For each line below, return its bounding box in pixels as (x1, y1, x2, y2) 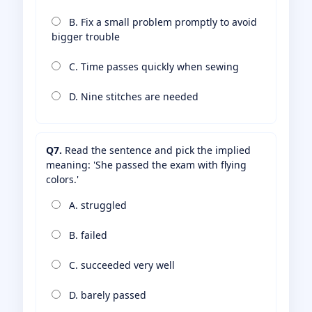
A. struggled (66, 198, 127, 212)
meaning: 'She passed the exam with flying (46, 158, 247, 172)
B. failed (66, 228, 107, 242)
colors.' (46, 173, 79, 187)
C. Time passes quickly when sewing (66, 60, 239, 74)
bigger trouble (52, 30, 120, 44)
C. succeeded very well (66, 258, 175, 272)
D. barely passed (66, 288, 146, 302)
